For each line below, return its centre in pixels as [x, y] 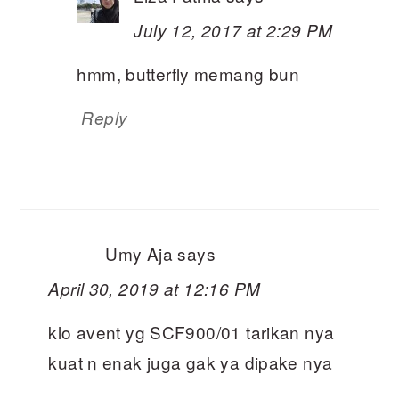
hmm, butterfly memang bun [188, 74]
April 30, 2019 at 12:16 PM [155, 289]
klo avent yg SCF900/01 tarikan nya [191, 332]
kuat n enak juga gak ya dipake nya [191, 362]
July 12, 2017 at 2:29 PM [233, 31]
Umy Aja [139, 254]
